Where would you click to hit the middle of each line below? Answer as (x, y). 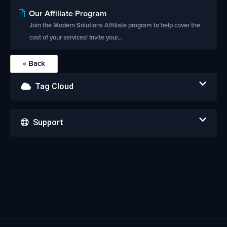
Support (46, 122)
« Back (34, 64)
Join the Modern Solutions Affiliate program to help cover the (115, 26)
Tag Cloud (52, 86)
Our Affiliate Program (67, 14)
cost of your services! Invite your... (76, 38)
